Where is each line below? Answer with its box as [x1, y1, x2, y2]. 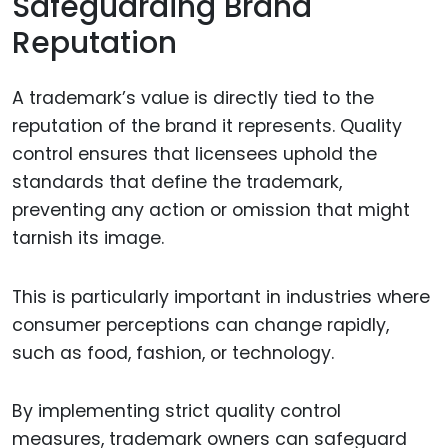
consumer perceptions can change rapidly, [12, 312, 389, 337]
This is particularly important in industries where [12, 284, 430, 309]
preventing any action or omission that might [12, 197, 410, 222]
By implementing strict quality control [12, 399, 341, 424]
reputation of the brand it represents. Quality [12, 113, 402, 138]
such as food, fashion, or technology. [12, 340, 334, 365]
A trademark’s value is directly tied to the [12, 85, 374, 110]
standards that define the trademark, [12, 169, 342, 194]
